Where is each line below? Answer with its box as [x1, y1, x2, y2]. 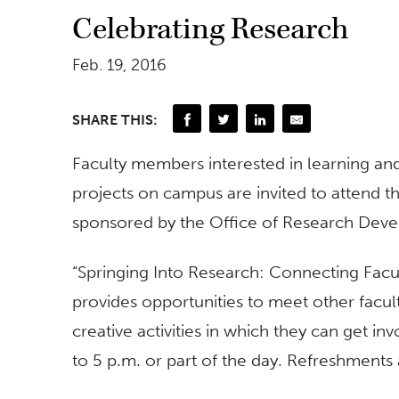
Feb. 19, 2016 [72, 55, 167, 76]
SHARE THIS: [72, 110, 158, 128]
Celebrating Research [72, 10, 348, 50]
